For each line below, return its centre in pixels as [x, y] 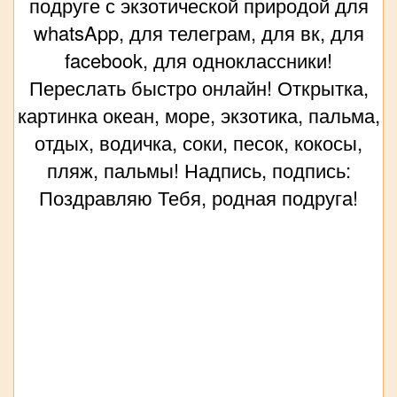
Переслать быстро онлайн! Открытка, [198, 88]
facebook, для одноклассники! [198, 60]
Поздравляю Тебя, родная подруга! [198, 198]
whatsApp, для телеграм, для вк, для [198, 33]
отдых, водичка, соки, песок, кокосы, [198, 143]
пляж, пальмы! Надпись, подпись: [198, 170]
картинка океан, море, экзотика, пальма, [198, 115]
